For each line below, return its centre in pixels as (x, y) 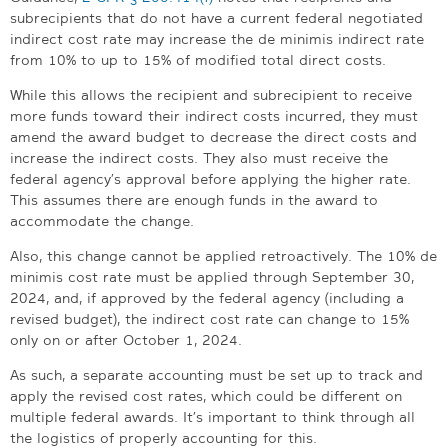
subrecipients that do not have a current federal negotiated (216, 17)
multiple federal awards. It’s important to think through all (212, 416)
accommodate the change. (102, 220)
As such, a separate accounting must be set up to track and (216, 374)
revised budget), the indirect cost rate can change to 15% (209, 318)
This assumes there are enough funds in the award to (194, 199)
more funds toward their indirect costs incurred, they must (214, 115)
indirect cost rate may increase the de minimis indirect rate (217, 38)
